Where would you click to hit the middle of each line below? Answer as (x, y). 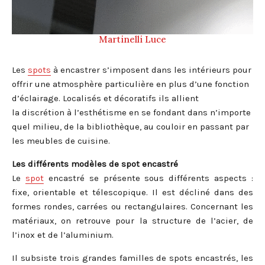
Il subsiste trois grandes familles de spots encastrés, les (132, 258)
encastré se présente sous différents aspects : (148, 178)
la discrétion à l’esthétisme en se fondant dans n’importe (131, 113)
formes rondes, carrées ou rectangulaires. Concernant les (132, 207)
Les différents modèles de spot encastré (95, 164)
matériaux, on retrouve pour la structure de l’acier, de (132, 221)
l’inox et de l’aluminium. (63, 235)
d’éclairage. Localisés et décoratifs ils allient (105, 98)
